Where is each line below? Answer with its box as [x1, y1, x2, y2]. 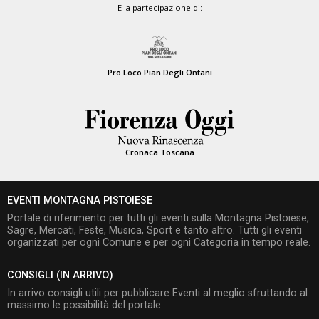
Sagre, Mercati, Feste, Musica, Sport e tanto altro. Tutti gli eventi [7, 224, 302, 236]
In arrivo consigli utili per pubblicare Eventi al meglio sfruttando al [7, 287, 308, 300]
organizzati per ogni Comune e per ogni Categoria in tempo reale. [7, 236, 310, 249]
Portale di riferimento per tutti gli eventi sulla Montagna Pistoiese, [7, 211, 309, 224]
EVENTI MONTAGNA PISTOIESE [7, 194, 152, 206]
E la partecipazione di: [117, 2, 202, 14]
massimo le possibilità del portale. [7, 299, 163, 312]
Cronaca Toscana [125, 147, 194, 158]
